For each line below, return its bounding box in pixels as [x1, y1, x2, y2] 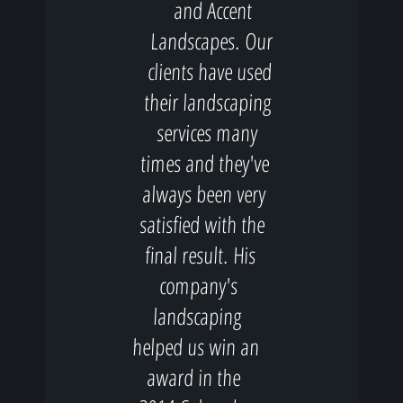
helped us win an [131, 331, 261, 362]
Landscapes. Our [149, 25, 274, 56]
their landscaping [144, 86, 273, 117]
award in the [147, 362, 242, 392]
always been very [141, 178, 267, 209]
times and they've [140, 148, 271, 178]
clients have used [147, 56, 273, 86]
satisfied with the [139, 209, 266, 239]
